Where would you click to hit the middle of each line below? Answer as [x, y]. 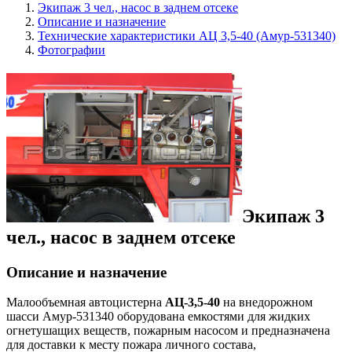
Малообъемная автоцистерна [86, 302]
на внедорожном [266, 302]
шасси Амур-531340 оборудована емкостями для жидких [158, 317]
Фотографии [71, 49]
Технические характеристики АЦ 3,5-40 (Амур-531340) [187, 35]
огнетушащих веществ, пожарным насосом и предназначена [168, 331]
